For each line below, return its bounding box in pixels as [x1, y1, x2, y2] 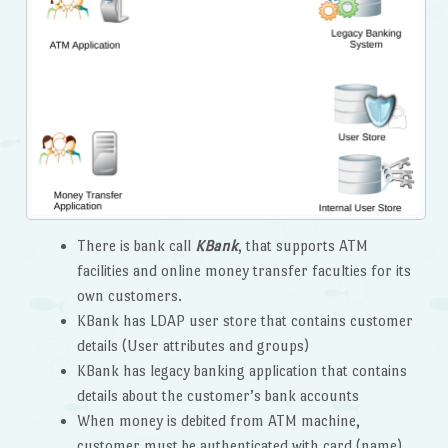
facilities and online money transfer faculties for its [76, 261, 411, 279]
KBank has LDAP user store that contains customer [76, 311, 413, 329]
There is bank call [76, 236, 195, 254]
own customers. [76, 286, 182, 304]
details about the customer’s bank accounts [76, 386, 359, 404]
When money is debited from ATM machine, [76, 411, 360, 429]
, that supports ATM [237, 236, 368, 254]
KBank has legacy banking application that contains [76, 361, 407, 379]
